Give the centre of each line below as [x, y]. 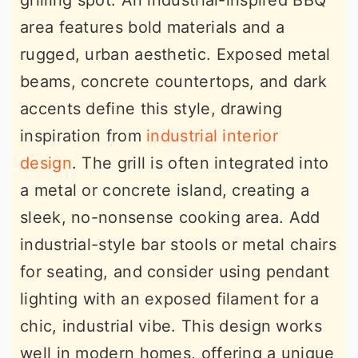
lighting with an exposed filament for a [170, 299]
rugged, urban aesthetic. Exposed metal [175, 54]
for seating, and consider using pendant [175, 272]
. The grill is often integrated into [200, 163]
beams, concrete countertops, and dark [174, 82]
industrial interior [212, 136]
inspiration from [84, 136]
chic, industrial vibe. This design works [171, 326]
